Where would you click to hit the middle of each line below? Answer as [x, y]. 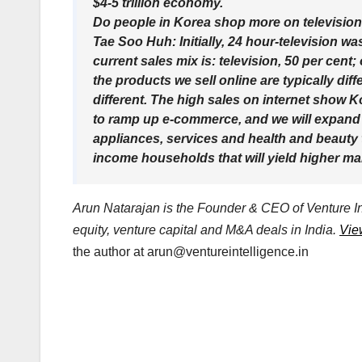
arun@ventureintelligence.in [228, 252]
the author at [110, 252]
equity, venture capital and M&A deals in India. [206, 230]
